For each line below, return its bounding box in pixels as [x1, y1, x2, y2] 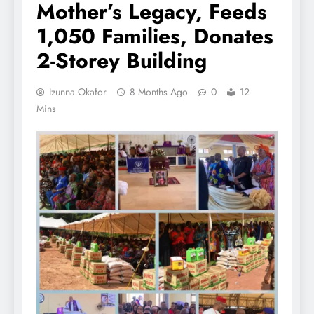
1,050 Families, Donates [36, 21, 273, 52]
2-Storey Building [36, 46, 207, 76]
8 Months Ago [130, 85, 188, 100]
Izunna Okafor [49, 85, 107, 100]
